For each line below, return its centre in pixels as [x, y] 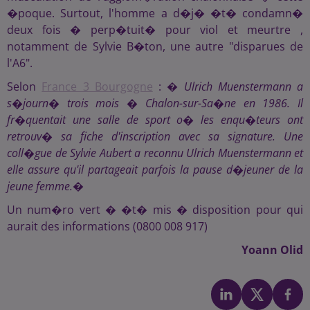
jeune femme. [40, 186]
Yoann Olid [272, 250]
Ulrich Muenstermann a [243, 87]
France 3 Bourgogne [97, 87]
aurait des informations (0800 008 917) [107, 227]
